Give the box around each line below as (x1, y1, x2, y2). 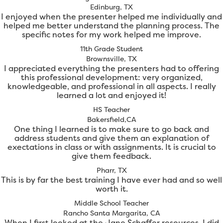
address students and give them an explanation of (14, 132, 209, 144)
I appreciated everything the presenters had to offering (4, 63, 219, 74)
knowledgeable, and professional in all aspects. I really (7, 81, 216, 92)
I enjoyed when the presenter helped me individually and (1, 11, 222, 22)
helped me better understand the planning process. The (3, 20, 220, 31)
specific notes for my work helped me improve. (22, 29, 201, 40)
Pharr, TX (96, 165, 127, 175)
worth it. (95, 183, 128, 195)
